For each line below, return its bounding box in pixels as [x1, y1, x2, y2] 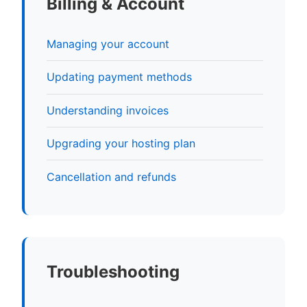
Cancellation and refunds [47, 169, 176, 184]
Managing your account [47, 37, 169, 51]
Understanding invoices [47, 103, 169, 117]
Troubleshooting [47, 261, 180, 282]
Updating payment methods [47, 70, 192, 84]
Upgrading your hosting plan [47, 136, 195, 151]
